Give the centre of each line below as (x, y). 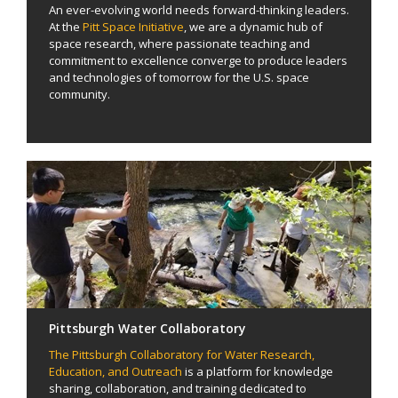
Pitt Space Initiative (133, 26)
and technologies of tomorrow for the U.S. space (179, 77)
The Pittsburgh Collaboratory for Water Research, (182, 355)
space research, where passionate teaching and (179, 43)
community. (81, 94)
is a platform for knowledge (258, 372)
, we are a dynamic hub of (253, 26)
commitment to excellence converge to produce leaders (198, 60)
